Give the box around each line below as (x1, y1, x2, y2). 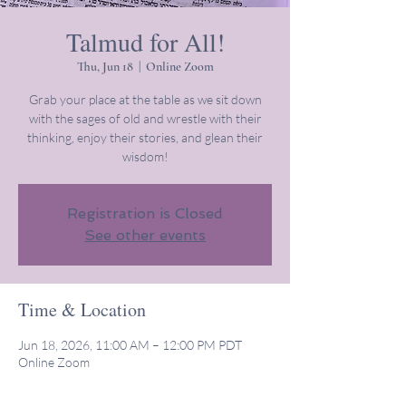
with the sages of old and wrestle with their (28, 111, 262, 126)
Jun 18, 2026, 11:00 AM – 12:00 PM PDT (18, 337, 242, 353)
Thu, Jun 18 (76, 59, 133, 74)
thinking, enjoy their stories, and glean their (27, 130, 263, 145)
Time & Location (18, 297, 146, 322)
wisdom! (121, 149, 169, 164)
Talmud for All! (65, 24, 225, 59)
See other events (84, 227, 206, 244)
